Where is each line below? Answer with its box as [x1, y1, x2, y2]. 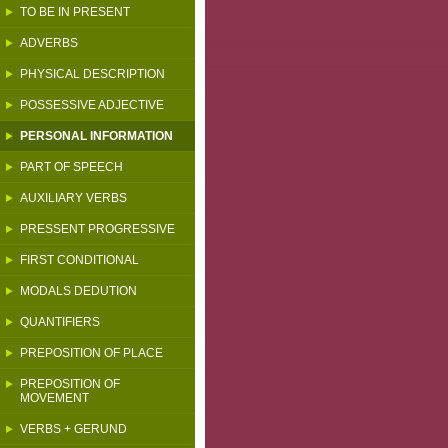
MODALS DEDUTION [20, 284, 137, 298]
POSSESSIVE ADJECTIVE [20, 98, 164, 112]
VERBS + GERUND [20, 422, 127, 436]
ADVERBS [20, 36, 78, 50]
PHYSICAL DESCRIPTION [20, 67, 165, 81]
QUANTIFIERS [20, 315, 100, 329]
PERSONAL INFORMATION [20, 129, 173, 143]
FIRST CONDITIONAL [20, 253, 139, 267]
